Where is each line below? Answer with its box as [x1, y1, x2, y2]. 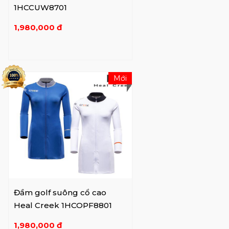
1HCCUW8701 [14, 2, 67, 12]
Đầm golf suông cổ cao [14, 187, 106, 197]
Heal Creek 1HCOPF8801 [14, 200, 112, 210]
